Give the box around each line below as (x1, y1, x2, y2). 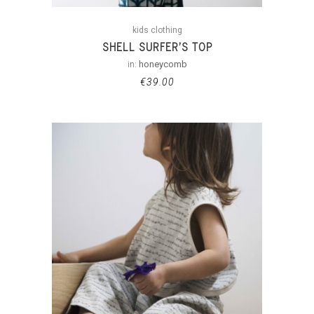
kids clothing (132, 25, 182, 36)
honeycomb (138, 59, 187, 70)
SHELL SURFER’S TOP (102, 41, 212, 54)
